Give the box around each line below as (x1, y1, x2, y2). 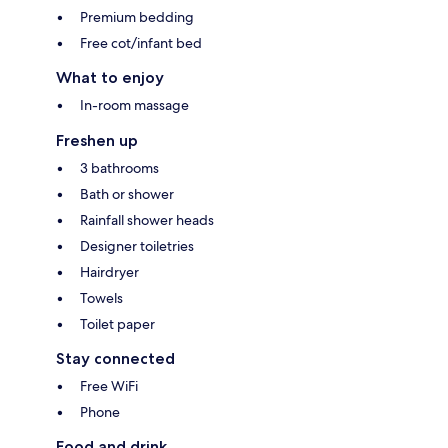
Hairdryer (80, 262, 139, 281)
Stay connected (56, 348, 175, 368)
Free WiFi (80, 376, 138, 395)
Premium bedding (80, 7, 194, 26)
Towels (80, 288, 123, 307)
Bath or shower (80, 184, 174, 203)
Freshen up (56, 130, 138, 150)
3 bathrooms (80, 158, 159, 177)
